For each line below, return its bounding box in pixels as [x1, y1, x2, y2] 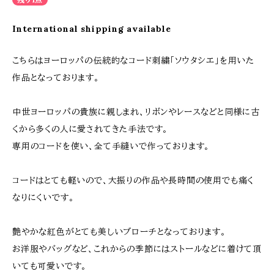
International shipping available [12, 23, 171, 34]
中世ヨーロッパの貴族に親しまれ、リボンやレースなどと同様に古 [12, 106, 260, 117]
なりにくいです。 [12, 192, 75, 203]
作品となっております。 [12, 72, 100, 83]
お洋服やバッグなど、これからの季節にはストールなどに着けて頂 [12, 243, 262, 254]
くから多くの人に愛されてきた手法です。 [12, 124, 169, 135]
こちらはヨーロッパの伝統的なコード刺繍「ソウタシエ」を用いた [12, 55, 254, 66]
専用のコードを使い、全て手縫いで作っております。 [12, 141, 210, 152]
